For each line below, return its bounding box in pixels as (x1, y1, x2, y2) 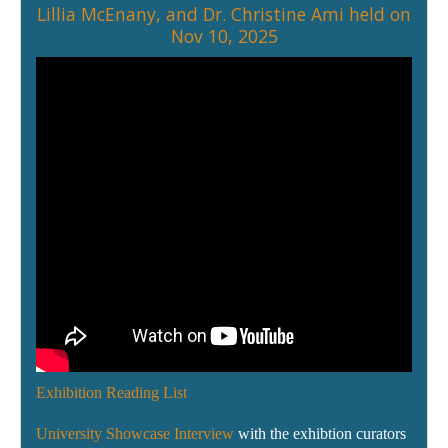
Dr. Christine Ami (203, 2, 344, 27)
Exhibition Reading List (36, 384, 187, 402)
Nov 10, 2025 (170, 24, 278, 49)
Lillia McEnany (37, 2, 156, 27)
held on (344, 2, 411, 27)
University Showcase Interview (36, 425, 234, 443)
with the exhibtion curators (234, 425, 406, 443)
